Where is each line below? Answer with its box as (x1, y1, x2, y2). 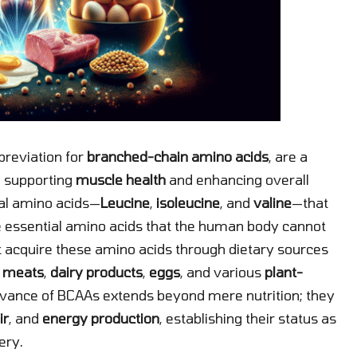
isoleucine (156, 194, 220, 210)
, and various (180, 263, 265, 280)
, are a (269, 147, 308, 164)
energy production (42, 309, 159, 326)
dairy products (50, 263, 143, 280)
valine (253, 194, 292, 210)
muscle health (76, 171, 166, 187)
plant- (265, 263, 303, 280)
